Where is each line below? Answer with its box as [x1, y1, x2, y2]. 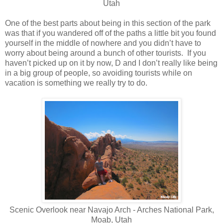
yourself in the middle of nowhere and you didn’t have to [5, 39, 201, 48]
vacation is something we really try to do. [5, 79, 149, 88]
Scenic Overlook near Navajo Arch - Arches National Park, [9, 206, 214, 215]
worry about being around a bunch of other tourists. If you [5, 49, 206, 58]
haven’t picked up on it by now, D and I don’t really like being [5, 59, 218, 68]
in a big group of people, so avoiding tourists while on [5, 69, 192, 78]
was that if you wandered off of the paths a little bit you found [5, 29, 216, 38]
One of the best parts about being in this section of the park [5, 19, 211, 28]
